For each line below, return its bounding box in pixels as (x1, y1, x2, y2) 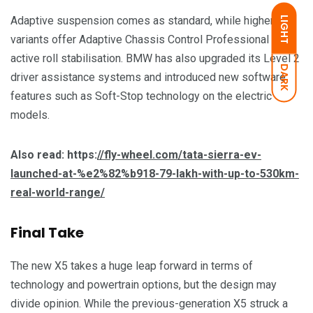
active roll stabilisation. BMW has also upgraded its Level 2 (10, 52, 300, 66)
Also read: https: (10, 148, 97, 162)
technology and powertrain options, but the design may (10, 278, 277, 292)
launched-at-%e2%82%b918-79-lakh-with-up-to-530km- (10, 167, 299, 181)
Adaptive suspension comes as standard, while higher (10, 14, 274, 28)
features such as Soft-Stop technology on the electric (10, 89, 272, 103)
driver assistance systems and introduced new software (10, 71, 286, 85)
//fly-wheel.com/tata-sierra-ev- (97, 148, 261, 162)
